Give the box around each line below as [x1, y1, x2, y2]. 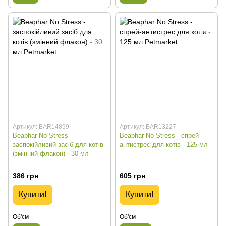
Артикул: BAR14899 [13, 123, 69, 130]
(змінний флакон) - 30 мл [13, 149, 89, 157]
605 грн [120, 172, 145, 180]
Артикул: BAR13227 [120, 123, 176, 130]
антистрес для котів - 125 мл [120, 140, 208, 148]
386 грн [13, 172, 38, 180]
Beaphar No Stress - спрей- [120, 131, 201, 139]
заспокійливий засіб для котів [13, 140, 103, 148]
